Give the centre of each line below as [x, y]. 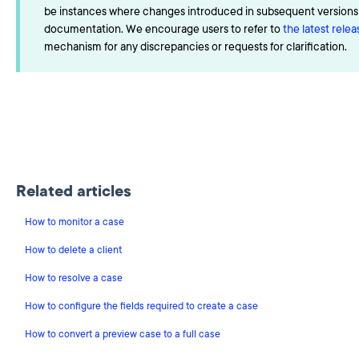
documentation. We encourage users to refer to [163, 29]
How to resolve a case [73, 278]
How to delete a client [73, 250]
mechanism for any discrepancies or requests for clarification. [195, 46]
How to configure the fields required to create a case [141, 306]
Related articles [73, 191]
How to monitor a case [74, 222]
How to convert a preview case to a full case [122, 334]
